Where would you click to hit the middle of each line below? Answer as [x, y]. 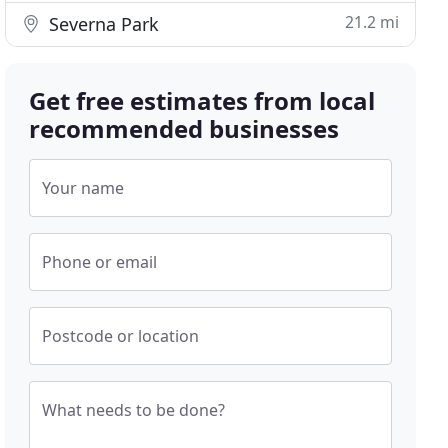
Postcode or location [121, 336]
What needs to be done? [134, 410]
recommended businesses [184, 128]
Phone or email [100, 262]
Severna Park [102, 24]
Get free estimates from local [202, 100]
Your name [83, 188]
